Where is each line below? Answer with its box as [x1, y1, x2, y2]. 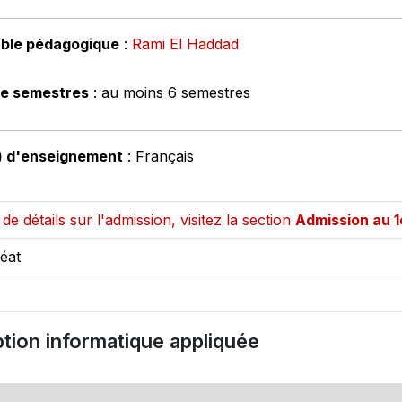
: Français [123, 147, 194, 165]
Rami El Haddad [132, 35, 239, 53]
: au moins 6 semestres [89, 83, 250, 101]
